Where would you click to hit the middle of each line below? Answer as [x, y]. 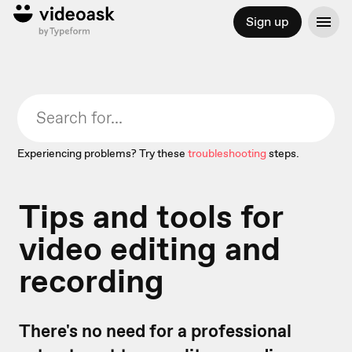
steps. [284, 153]
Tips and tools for [151, 216]
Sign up [267, 22]
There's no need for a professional [155, 331]
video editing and [150, 249]
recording [92, 281]
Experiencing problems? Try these [102, 153]
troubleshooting [227, 153]
